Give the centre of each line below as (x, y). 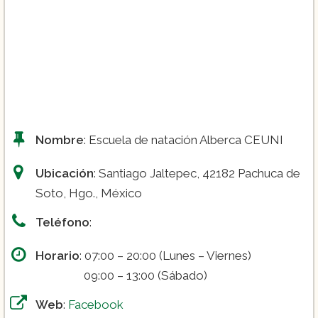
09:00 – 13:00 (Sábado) (121, 276)
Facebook (96, 305)
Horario (57, 256)
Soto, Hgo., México (89, 193)
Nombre (60, 140)
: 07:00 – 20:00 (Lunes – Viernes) (165, 256)
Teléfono (62, 223)
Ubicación (65, 174)
